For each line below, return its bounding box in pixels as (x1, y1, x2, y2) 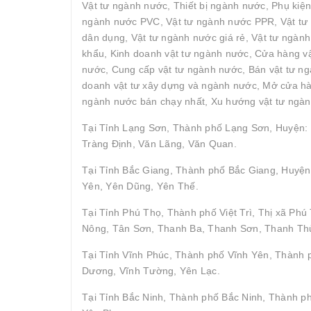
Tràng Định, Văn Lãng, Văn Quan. (82, 137, 237, 149)
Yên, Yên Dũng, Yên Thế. (82, 180, 199, 192)
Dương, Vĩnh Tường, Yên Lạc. (82, 264, 220, 276)
